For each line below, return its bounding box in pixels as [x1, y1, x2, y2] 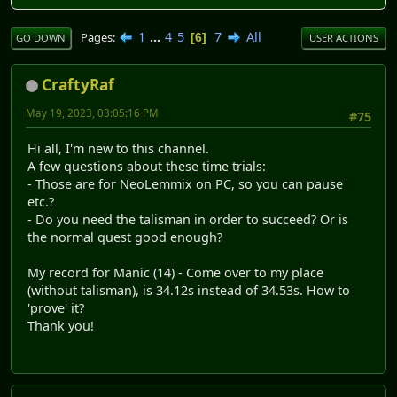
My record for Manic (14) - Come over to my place [27, 264, 323, 282]
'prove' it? [27, 300, 84, 317]
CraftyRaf [42, 74, 114, 96]
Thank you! [27, 317, 94, 335]
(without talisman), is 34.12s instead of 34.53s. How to [27, 282, 350, 300]
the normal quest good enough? [27, 229, 222, 246]
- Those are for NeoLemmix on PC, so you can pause [27, 175, 343, 193]
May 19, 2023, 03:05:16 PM [26, 106, 159, 121]
